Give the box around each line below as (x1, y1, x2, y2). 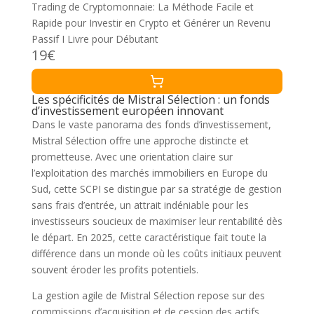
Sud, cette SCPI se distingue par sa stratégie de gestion (31, 182, 282, 196)
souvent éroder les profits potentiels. (31, 263, 198, 277)
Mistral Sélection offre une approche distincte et (31, 134, 249, 148)
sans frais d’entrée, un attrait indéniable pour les (31, 198, 249, 212)
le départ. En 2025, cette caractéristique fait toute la (31, 231, 266, 245)
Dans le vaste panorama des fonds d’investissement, (31, 118, 271, 132)
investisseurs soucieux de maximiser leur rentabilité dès (31, 214, 282, 228)
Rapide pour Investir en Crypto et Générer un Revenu (31, 16, 271, 30)
